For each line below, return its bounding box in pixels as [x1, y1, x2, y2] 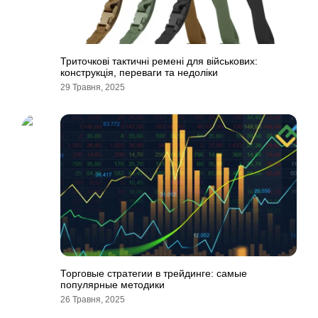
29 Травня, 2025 [60, 82, 125, 92]
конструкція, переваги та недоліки [60, 67, 218, 78]
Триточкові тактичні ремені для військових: [60, 55, 258, 67]
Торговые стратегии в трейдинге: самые [60, 268, 247, 279]
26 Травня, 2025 [60, 295, 125, 305]
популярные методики [60, 279, 165, 290]
